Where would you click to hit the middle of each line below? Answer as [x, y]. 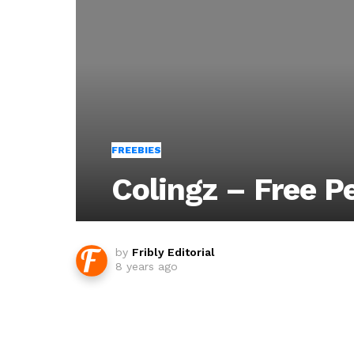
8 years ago [147, 266]
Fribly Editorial [173, 252]
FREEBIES [136, 150]
